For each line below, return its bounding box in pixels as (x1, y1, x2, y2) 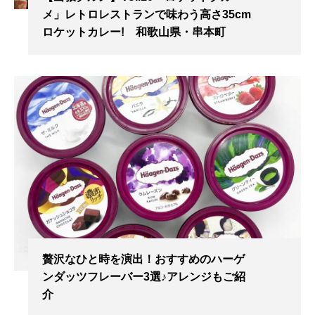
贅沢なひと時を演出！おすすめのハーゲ (42, 252, 245, 265)
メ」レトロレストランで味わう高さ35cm (42, 8, 251, 21)
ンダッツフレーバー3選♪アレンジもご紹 (42, 270, 245, 283)
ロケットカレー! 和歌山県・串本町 (42, 26, 226, 39)
